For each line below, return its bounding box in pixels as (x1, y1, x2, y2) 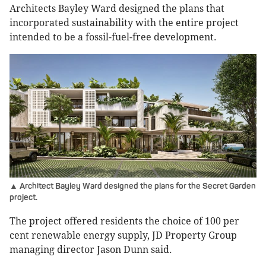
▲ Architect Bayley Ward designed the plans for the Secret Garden (9, 181, 256, 192)
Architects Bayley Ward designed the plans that (9, 3, 224, 15)
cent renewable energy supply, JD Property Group (9, 230, 237, 242)
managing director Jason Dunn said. (9, 244, 172, 256)
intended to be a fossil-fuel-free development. (9, 31, 217, 43)
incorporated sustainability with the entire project (9, 17, 239, 29)
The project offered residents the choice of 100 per (9, 216, 239, 227)
